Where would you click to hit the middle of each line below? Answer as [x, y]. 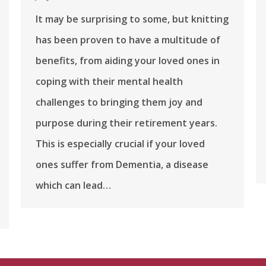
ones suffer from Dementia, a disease [122, 164]
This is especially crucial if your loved [120, 143]
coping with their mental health [109, 81]
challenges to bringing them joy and [119, 102]
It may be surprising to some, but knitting [132, 19]
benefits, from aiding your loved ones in [128, 60]
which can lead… [73, 185]
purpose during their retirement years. [126, 123]
